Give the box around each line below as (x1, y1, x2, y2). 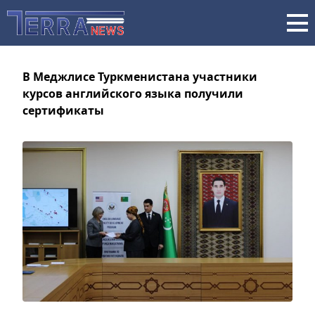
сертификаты (22, 103, 104, 118)
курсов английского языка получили (22, 86, 243, 101)
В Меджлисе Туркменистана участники (22, 69, 257, 84)
